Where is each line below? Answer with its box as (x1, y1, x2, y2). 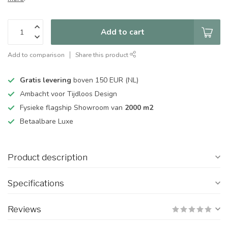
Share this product (75, 50, 130, 60)
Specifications (8, 178, 64, 189)
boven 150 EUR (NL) (71, 75, 138, 85)
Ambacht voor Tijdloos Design (20, 89, 117, 99)
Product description (8, 152, 88, 163)
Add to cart (100, 26, 145, 38)
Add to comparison (8, 50, 65, 60)
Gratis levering (20, 75, 71, 85)
